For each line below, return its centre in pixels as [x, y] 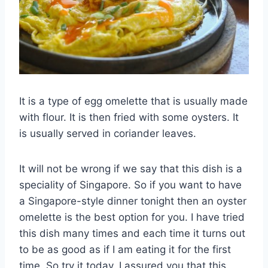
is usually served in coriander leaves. [108, 133]
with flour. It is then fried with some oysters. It [129, 117]
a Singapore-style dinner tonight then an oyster [133, 201]
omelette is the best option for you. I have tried [132, 217]
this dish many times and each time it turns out [132, 233]
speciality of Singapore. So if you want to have [130, 185]
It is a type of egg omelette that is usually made [133, 101]
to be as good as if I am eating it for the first [125, 249]
